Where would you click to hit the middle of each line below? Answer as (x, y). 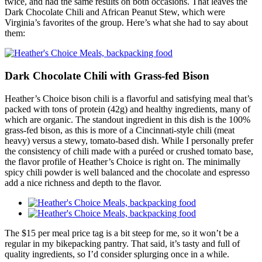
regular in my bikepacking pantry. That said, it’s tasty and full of (122, 243)
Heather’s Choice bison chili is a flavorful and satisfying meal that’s (129, 98)
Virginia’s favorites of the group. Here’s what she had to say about (126, 23)
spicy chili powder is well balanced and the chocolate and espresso (127, 172)
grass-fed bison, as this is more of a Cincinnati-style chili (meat (120, 130)
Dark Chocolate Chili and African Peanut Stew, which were (115, 12)
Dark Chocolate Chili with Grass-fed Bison (107, 75)
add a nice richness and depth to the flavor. (83, 182)
